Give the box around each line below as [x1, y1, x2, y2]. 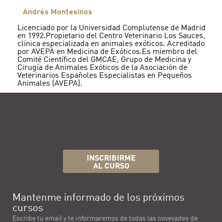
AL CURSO [93, 163, 129, 171]
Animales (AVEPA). [17, 80, 82, 88]
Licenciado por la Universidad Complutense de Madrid [17, 24, 206, 33]
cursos [12, 203, 43, 214]
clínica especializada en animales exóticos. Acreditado [17, 40, 205, 49]
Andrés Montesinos [23, 8, 93, 17]
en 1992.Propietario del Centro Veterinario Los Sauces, [17, 32, 205, 41]
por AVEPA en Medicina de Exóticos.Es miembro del [17, 48, 197, 56]
